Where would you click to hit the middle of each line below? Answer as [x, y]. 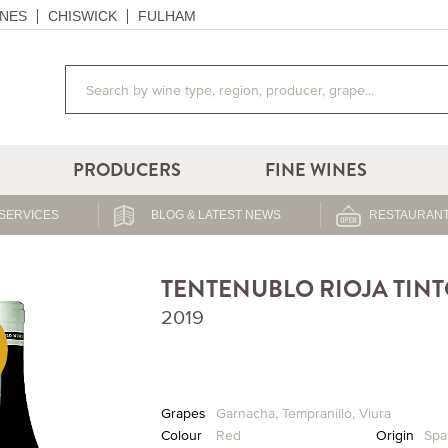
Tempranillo [316, 413]
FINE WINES [316, 170]
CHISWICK [82, 16]
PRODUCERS [127, 170]
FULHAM [167, 16]
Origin [394, 435]
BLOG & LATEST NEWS [215, 215]
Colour [181, 435]
